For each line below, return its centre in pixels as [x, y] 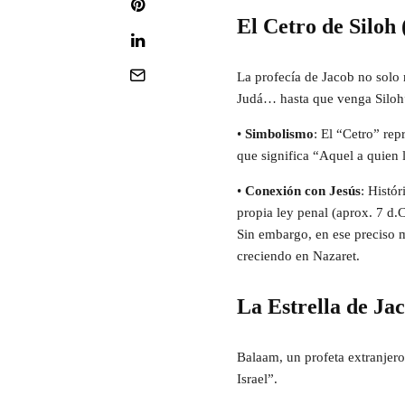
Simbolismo [279, 134]
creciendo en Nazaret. [298, 256]
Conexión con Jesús [303, 191]
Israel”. [257, 379]
